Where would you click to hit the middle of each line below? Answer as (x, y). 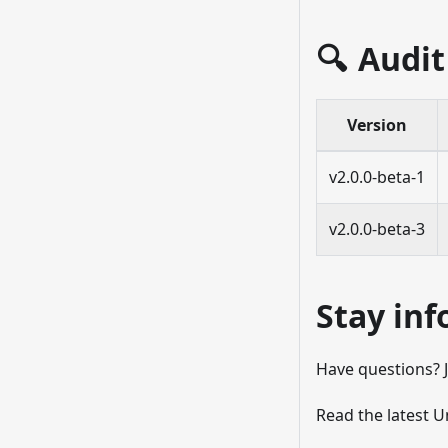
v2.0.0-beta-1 (377, 176)
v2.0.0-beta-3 (377, 228)
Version (377, 124)
